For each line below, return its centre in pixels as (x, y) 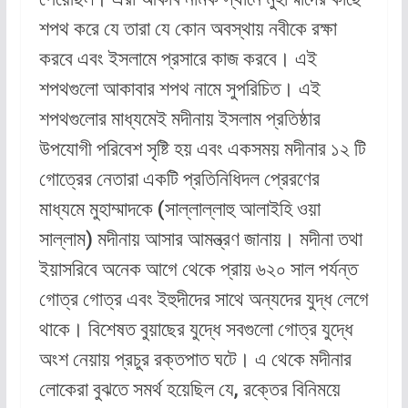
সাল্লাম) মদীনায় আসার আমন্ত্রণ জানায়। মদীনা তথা (200, 240)
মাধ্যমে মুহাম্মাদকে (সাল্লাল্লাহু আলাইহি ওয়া (179, 209)
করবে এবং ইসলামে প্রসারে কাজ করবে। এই (178, 59)
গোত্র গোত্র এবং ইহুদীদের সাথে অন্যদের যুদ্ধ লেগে (204, 300)
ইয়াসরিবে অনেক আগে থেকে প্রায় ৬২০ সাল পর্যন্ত (198, 270)
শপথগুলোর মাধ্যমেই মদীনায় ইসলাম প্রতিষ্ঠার (179, 119)
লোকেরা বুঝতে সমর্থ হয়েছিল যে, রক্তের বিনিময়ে (189, 390)
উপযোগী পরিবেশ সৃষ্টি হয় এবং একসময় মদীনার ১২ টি (202, 149)
